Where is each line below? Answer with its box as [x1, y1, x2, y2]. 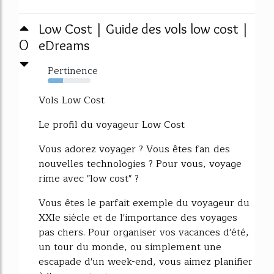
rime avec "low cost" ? [39, 171, 139, 187]
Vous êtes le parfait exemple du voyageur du [39, 195, 250, 211]
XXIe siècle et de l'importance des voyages [39, 210, 237, 226]
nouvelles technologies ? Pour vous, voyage [39, 156, 242, 172]
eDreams [39, 37, 90, 54]
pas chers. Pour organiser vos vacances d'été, [39, 224, 249, 240]
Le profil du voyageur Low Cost [39, 117, 185, 133]
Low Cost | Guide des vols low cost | [39, 20, 249, 37]
